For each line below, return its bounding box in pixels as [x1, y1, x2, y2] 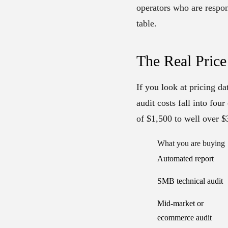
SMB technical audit [157, 177, 223, 186]
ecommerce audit [157, 213, 212, 222]
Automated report [157, 154, 214, 163]
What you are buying [157, 139, 225, 148]
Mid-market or [157, 199, 204, 208]
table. [136, 18, 157, 28]
